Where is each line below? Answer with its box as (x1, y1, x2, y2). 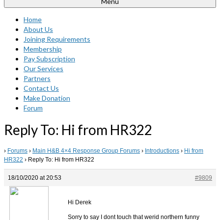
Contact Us (24, 84, 59, 92)
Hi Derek (68, 198, 91, 206)
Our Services (24, 64, 63, 73)
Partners (24, 74, 51, 82)
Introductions (145, 147, 179, 154)
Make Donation (24, 94, 70, 102)
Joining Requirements (24, 35, 90, 43)
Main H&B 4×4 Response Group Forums (32, 147, 140, 154)
